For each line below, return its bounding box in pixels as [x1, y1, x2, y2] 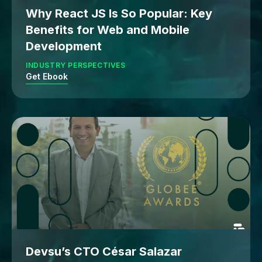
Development [26, 39, 102, 53]
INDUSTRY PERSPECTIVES [26, 60, 126, 70]
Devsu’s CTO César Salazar [26, 244, 182, 258]
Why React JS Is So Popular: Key [26, 6, 212, 20]
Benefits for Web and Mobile [26, 22, 189, 37]
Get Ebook [26, 71, 68, 81]
